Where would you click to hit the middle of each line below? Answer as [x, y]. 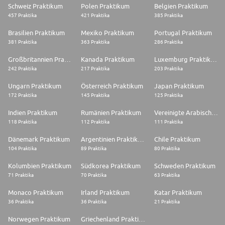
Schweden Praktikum [185, 166]
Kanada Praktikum [108, 60]
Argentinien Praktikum [141, 139]
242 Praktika [22, 69]
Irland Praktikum [105, 193]
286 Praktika [168, 42]
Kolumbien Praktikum [40, 166]
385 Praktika [168, 15]
